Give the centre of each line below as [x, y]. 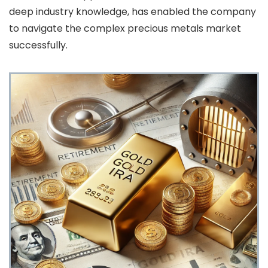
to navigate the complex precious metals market [125, 28]
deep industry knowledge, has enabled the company [133, 11]
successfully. [38, 45]
